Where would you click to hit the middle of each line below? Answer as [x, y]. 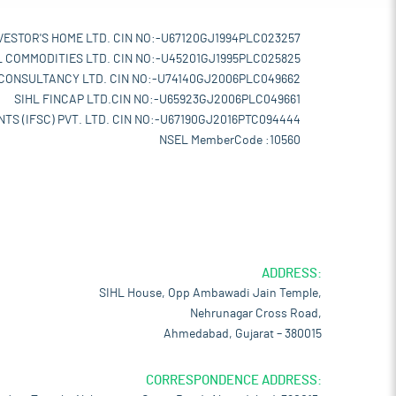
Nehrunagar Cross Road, [256, 314]
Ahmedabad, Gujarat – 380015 [243, 334]
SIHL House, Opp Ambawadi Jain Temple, [210, 293]
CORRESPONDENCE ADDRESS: [234, 381]
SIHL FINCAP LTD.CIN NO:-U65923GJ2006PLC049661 [157, 100]
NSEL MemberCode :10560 [230, 141]
